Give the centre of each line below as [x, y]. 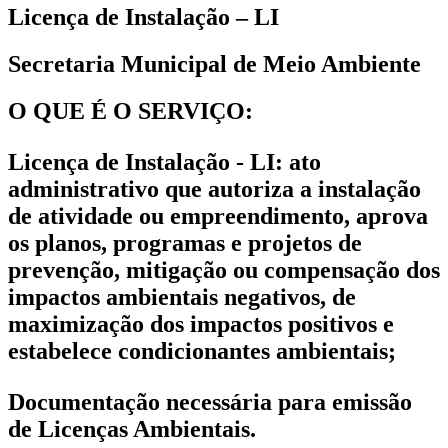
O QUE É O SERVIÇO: [130, 110]
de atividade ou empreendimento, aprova [218, 215]
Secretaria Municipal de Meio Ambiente [214, 63]
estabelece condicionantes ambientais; [202, 350]
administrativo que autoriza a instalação [214, 188]
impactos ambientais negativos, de [182, 296]
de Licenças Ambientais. [132, 428]
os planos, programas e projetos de [185, 242]
